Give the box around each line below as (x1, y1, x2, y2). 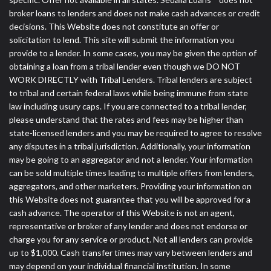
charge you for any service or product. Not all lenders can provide (9, 233, 253, 244)
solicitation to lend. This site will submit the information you (9, 34, 234, 45)
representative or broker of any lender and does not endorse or (9, 220, 247, 231)
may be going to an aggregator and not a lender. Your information (9, 154, 253, 165)
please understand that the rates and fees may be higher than (9, 114, 243, 125)
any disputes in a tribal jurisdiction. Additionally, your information (9, 140, 250, 151)
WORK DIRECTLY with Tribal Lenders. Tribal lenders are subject (9, 74, 252, 85)
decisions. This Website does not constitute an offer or (9, 21, 219, 31)
